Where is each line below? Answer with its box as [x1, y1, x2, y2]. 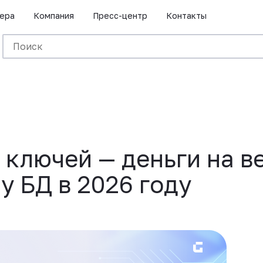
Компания [33, 11, 74, 21]
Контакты [166, 11, 207, 21]
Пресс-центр [93, 11, 147, 21]
